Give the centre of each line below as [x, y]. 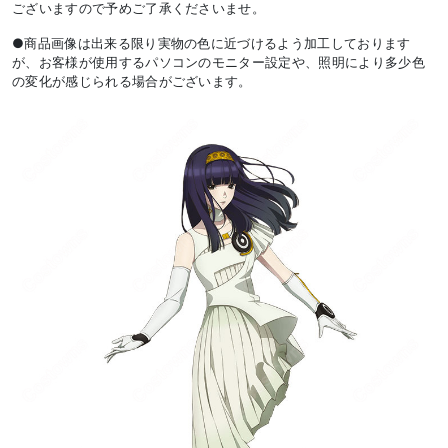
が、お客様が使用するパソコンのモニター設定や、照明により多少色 [218, 62]
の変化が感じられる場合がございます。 [132, 81]
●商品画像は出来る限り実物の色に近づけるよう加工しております [211, 43]
